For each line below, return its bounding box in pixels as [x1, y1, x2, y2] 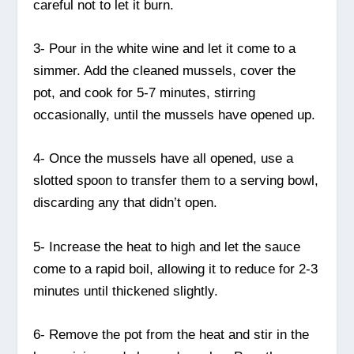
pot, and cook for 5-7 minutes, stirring [33, 85, 256, 101]
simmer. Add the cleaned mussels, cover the [33, 63, 296, 79]
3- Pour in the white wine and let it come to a [33, 41, 296, 57]
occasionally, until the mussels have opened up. [33, 107, 316, 123]
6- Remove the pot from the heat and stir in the [33, 326, 310, 342]
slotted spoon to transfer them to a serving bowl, [33, 173, 319, 189]
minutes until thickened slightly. [33, 283, 219, 299]
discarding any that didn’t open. [33, 195, 218, 211]
